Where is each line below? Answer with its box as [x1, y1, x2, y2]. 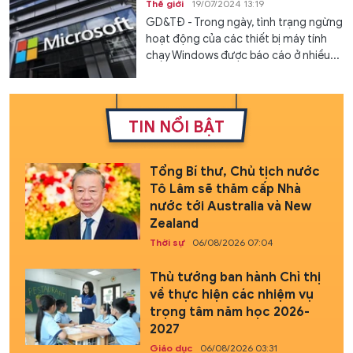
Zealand [149, 215, 199, 232]
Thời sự [149, 236, 184, 248]
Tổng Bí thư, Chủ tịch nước [149, 163, 320, 180]
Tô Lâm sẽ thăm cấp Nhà [149, 180, 301, 197]
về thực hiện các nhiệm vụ [149, 286, 314, 303]
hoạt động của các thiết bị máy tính [146, 32, 328, 46]
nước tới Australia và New [149, 198, 311, 214]
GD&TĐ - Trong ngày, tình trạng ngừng [146, 15, 344, 29]
